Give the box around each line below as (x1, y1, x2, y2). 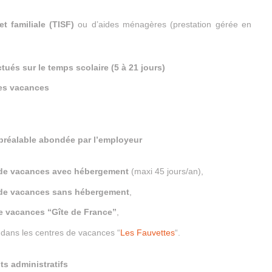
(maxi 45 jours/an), (129, 166, 203, 177)
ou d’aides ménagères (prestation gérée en (78, 19, 252, 29)
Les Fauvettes (120, 227, 175, 237)
